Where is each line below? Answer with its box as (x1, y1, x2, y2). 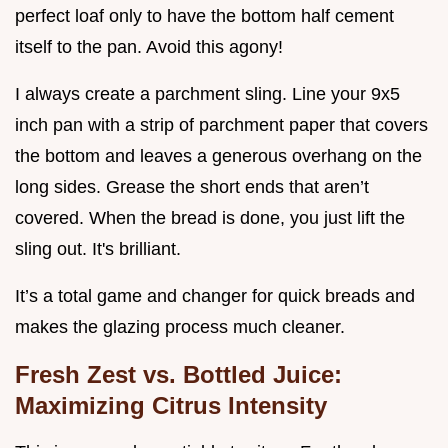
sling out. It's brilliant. (15, 238, 181, 259)
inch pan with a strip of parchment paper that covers (15, 114, 428, 135)
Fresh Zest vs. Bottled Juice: (15, 360, 342, 388)
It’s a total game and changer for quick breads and (15, 285, 415, 306)
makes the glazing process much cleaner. (15, 316, 345, 337)
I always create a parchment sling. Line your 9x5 (15, 83, 400, 104)
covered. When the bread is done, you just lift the (15, 207, 405, 228)
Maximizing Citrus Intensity (15, 391, 327, 419)
